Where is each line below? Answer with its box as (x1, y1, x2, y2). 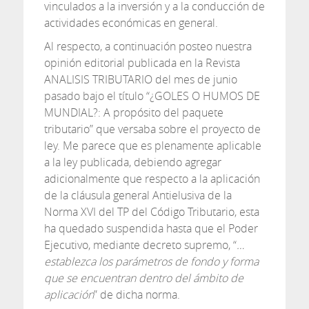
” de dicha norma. (93, 287, 180, 302)
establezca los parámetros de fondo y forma (43, 254, 259, 269)
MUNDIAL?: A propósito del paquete (43, 105, 223, 120)
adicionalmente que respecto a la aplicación (43, 171, 260, 186)
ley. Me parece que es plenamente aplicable (43, 138, 261, 153)
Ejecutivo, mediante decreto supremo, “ (43, 237, 237, 252)
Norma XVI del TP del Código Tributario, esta (43, 204, 259, 219)
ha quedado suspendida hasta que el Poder (43, 221, 258, 236)
